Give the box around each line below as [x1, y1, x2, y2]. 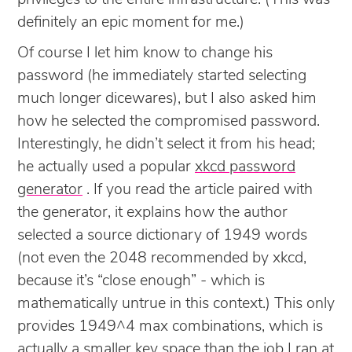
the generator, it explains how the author [17, 204, 288, 221]
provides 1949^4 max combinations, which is [17, 318, 323, 335]
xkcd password [195, 159, 295, 175]
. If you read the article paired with [82, 181, 313, 198]
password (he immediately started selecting [17, 68, 306, 84]
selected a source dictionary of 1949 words [17, 227, 307, 244]
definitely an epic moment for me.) [17, 14, 244, 31]
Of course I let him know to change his [17, 45, 273, 61]
